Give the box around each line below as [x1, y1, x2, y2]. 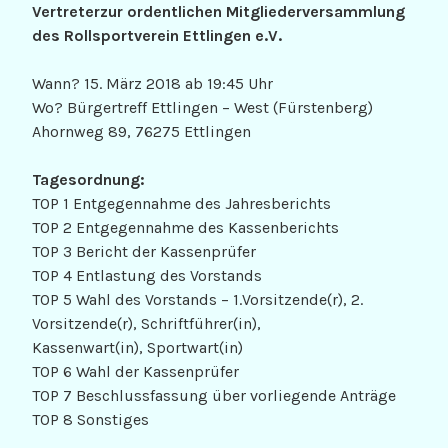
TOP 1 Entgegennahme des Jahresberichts [32, 194, 331, 214]
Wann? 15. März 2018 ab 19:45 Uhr [32, 74, 273, 94]
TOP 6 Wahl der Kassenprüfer [32, 362, 239, 382]
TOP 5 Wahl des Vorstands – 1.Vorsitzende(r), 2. [32, 290, 363, 310]
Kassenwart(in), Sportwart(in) [32, 338, 243, 358]
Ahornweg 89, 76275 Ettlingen [32, 122, 251, 142]
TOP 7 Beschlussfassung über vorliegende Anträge [32, 386, 396, 406]
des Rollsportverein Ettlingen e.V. [32, 26, 282, 46]
